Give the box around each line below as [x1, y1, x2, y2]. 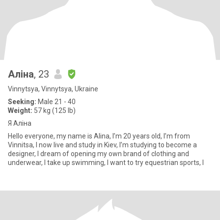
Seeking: [8, 98, 36, 106]
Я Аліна [8, 119, 31, 127]
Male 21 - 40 [36, 98, 76, 106]
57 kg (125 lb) [32, 107, 76, 114]
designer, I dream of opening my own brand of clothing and [8, 150, 189, 158]
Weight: [8, 107, 32, 114]
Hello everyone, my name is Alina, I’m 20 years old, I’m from [8, 132, 190, 140]
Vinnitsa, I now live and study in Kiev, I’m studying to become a [8, 141, 197, 149]
